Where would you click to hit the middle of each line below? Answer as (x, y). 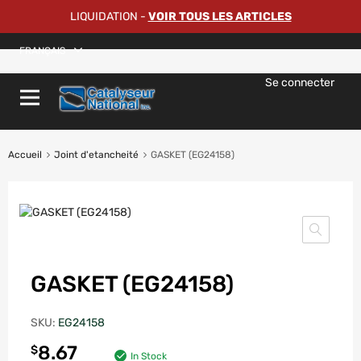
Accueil (25, 155)
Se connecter (300, 83)
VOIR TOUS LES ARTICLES (220, 17)
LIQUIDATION (104, 17)
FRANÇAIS (42, 50)
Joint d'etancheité (96, 155)
